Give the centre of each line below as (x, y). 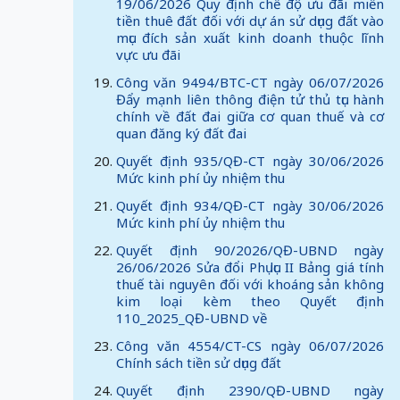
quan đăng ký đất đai (181, 133)
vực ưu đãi (148, 54)
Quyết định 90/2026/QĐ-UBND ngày (250, 250)
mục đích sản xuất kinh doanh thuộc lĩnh (250, 37)
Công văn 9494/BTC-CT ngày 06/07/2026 (250, 82)
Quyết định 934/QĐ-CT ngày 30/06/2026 (250, 205)
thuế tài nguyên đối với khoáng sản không (250, 284)
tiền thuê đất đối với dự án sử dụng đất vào (250, 21)
